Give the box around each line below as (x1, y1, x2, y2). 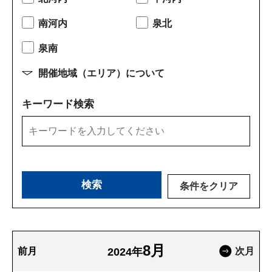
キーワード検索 (22, 98, 94, 110)
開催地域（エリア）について (38, 68, 165, 78)
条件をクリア (180, 180, 239, 191)
